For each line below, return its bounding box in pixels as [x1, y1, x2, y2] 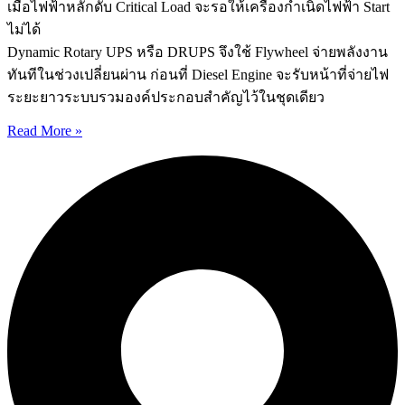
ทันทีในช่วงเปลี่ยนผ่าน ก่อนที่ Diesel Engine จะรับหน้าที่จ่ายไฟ [7, 67, 389, 83]
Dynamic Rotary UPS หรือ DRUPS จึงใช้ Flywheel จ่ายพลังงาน [7, 44, 388, 61]
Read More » [7, 123, 82, 139]
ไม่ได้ [7, 22, 41, 38]
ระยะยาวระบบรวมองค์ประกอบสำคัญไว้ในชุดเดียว [7, 89, 325, 106]
